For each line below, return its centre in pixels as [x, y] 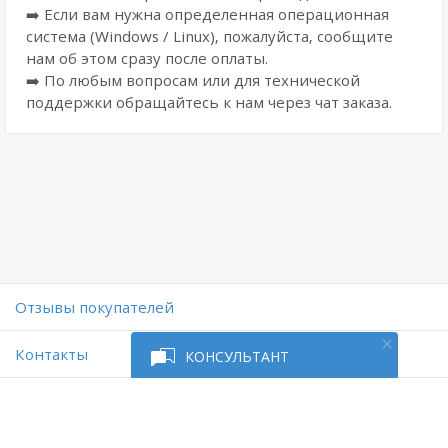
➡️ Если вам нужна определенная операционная [207, 14]
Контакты [51, 354]
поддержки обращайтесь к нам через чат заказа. [209, 102]
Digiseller [200, 420]
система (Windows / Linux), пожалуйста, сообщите [209, 36]
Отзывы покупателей [94, 307]
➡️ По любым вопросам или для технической [193, 80]
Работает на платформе [248, 402]
